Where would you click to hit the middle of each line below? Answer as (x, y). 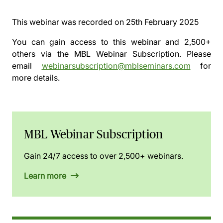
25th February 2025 (162, 22)
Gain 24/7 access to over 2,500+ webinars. (104, 156)
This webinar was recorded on (69, 22)
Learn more (46, 176)
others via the (43, 54)
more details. (36, 78)
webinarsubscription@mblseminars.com (116, 66)
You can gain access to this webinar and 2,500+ (111, 42)
